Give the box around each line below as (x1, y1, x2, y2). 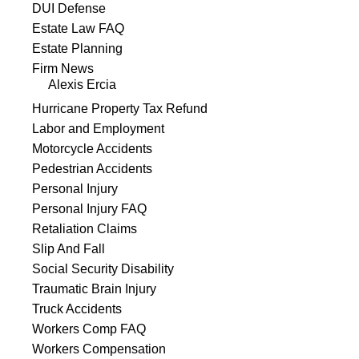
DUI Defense (32, 2, 106, 16)
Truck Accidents (32, 302, 122, 317)
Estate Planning (32, 42, 123, 56)
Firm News (32, 62, 94, 76)
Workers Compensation (32, 342, 166, 357)
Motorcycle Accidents (32, 142, 152, 156)
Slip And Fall (32, 242, 105, 256)
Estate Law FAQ (32, 22, 124, 36)
